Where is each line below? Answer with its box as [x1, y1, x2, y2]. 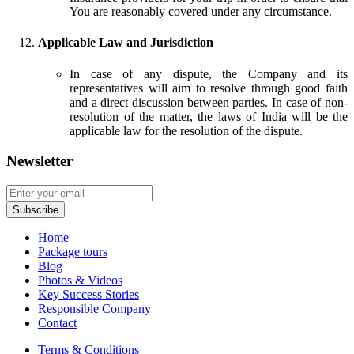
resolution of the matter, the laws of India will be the [70, 109, 348, 123]
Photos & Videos [38, 273, 122, 288]
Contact [38, 316, 77, 330]
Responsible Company [38, 302, 151, 316]
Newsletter [6, 153, 73, 170]
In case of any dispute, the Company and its [70, 66, 348, 81]
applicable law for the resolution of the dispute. [70, 123, 303, 137]
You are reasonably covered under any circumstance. [70, 5, 332, 19]
